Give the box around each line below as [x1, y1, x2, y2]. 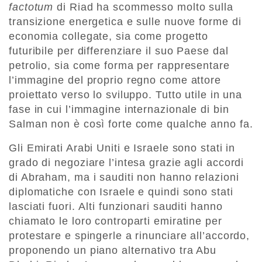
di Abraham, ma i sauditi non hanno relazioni [9, 171, 239, 183]
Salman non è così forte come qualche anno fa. [9, 118, 253, 130]
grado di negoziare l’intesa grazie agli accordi [9, 156, 244, 168]
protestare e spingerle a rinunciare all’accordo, [9, 229, 250, 242]
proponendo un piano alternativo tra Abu [9, 244, 217, 256]
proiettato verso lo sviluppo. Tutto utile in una [9, 88, 243, 101]
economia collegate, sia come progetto [9, 30, 209, 42]
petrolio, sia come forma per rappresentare [9, 59, 230, 71]
